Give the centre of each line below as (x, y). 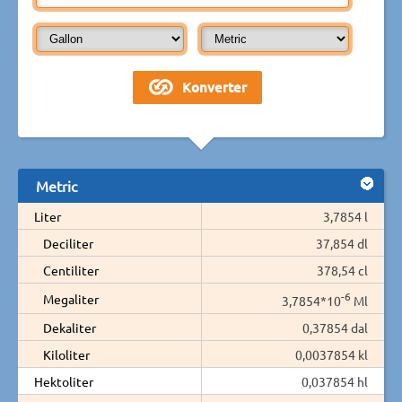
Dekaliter (70, 327)
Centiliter (71, 270)
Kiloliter (66, 354)
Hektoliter (64, 381)
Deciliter (68, 243)
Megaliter (71, 298)
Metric (57, 185)
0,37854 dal (335, 327)
